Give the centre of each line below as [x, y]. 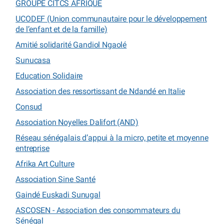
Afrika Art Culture [45, 163]
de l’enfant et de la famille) [61, 29]
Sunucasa [33, 60]
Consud [29, 106]
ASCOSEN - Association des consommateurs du [98, 210]
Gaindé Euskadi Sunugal [58, 194]
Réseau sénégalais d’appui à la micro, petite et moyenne [112, 137]
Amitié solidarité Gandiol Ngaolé [71, 44]
